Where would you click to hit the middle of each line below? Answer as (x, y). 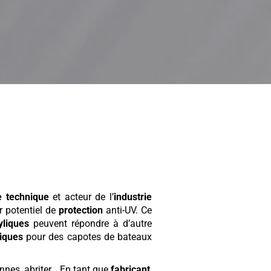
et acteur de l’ (81, 197)
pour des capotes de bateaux (87, 237)
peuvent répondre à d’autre (91, 224)
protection (81, 211)
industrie (132, 197)
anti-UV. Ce (127, 211)
